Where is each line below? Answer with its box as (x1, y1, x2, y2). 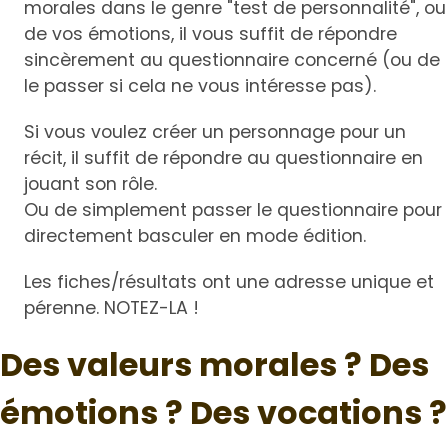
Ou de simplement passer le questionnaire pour (24, 198, 442, 223)
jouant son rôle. (24, 172, 157, 197)
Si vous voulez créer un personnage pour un (24, 120, 406, 145)
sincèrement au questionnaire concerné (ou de (24, 48, 440, 73)
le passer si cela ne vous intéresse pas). (24, 74, 376, 99)
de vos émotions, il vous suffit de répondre (24, 22, 397, 47)
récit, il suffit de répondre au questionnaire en (24, 146, 423, 171)
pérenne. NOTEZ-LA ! (24, 296, 199, 321)
